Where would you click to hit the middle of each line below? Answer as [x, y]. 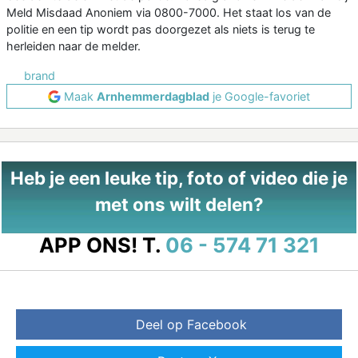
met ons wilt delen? [179, 205]
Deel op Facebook [191, 325]
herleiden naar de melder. [74, 46]
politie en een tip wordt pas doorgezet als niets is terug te [161, 30]
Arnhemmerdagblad [153, 97]
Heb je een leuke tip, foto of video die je [179, 178]
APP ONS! [88, 245]
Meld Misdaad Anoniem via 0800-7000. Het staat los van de [169, 13]
